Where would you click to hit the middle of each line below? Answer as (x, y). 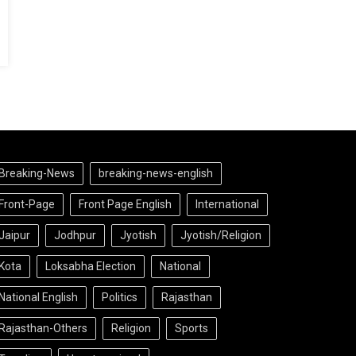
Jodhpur (75, 235)
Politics (119, 297)
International (227, 204)
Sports (191, 328)
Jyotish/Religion (221, 235)
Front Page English (125, 204)
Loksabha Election (90, 266)
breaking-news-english (155, 173)
